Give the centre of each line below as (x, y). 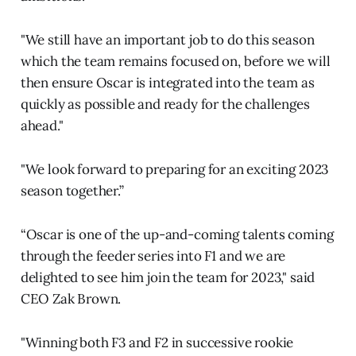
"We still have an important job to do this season (167, 40)
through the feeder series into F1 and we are (153, 256)
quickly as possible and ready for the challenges (165, 104)
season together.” (72, 191)
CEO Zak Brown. (71, 299)
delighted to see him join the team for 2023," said (168, 278)
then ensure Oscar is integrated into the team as (167, 83)
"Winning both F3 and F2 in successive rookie (157, 343)
